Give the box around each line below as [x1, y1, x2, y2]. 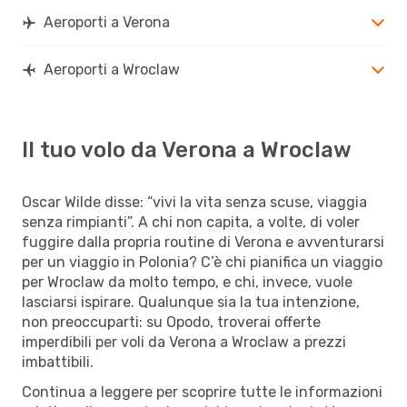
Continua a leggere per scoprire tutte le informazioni [22, 382, 382, 401]
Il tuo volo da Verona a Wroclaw [22, 136, 352, 163]
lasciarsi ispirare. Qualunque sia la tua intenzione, [22, 293, 360, 311]
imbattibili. [22, 352, 94, 371]
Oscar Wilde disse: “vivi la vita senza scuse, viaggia [22, 193, 367, 211]
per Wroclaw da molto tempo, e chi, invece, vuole [22, 273, 352, 291]
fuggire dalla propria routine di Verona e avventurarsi [22, 233, 384, 251]
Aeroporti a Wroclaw [44, 60, 180, 78]
